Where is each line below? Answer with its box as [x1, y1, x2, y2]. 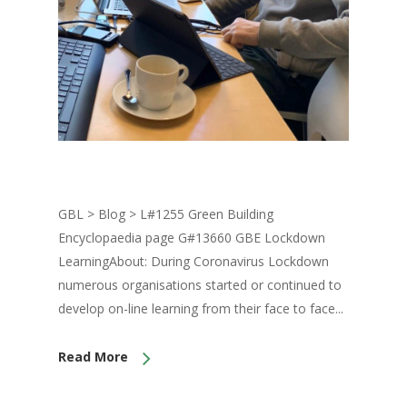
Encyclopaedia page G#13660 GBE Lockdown [58, 229, 325, 247]
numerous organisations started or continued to [58, 276, 342, 294]
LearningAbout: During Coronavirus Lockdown [58, 253, 329, 271]
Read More [58, 348, 128, 366]
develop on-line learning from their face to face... [58, 300, 343, 318]
